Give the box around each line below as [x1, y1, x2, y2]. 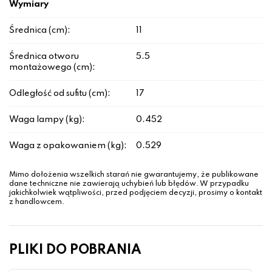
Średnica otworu [9, 52, 79, 61]
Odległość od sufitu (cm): [9, 89, 110, 98]
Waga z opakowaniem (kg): [9, 141, 127, 151]
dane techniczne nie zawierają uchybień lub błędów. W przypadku [9, 180, 249, 188]
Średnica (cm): [9, 26, 70, 35]
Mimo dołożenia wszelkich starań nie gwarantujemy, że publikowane [9, 171, 259, 179]
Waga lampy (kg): [9, 115, 85, 124]
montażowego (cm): [9, 63, 95, 72]
